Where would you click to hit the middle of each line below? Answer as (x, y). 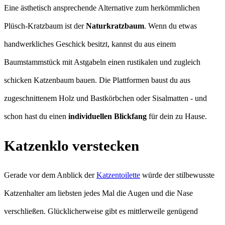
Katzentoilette (118, 175)
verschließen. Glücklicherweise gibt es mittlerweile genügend (101, 211)
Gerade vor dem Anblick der (50, 175)
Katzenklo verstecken (72, 146)
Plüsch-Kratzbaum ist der (45, 26)
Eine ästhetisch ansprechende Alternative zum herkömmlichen (102, 8)
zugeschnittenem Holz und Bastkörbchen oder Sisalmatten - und (105, 98)
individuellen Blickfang (107, 117)
